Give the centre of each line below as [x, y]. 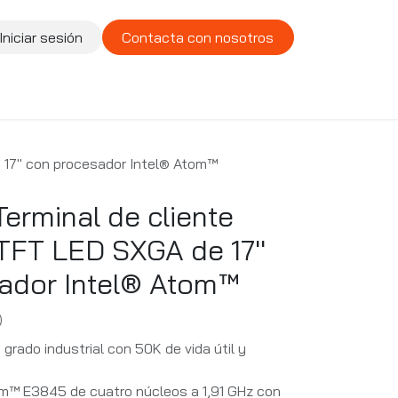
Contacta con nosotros [198, 37]
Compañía [74, 92]
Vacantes [167, 92]
